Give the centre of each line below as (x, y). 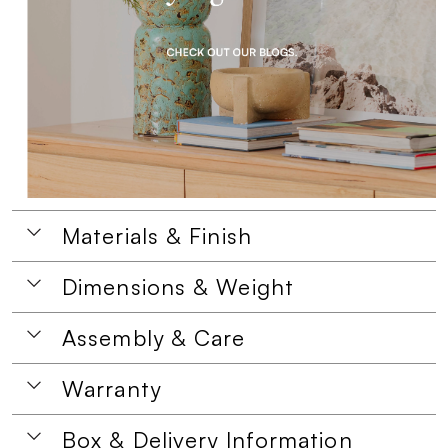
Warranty (111, 388)
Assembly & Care (154, 337)
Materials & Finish (157, 235)
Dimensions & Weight (178, 286)
